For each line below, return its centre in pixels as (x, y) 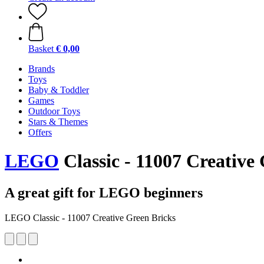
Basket (41, 49)
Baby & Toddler (59, 90)
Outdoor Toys (54, 111)
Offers (40, 132)
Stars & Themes (58, 122)
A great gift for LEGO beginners (104, 192)
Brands (42, 69)
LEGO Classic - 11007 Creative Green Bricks (90, 217)
